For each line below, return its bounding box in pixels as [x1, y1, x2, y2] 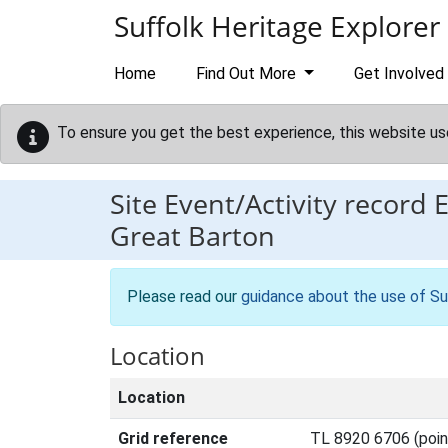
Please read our [127, 287, 241, 306]
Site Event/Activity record [110, 185, 434, 222]
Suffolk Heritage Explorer [114, 7, 440, 45]
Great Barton [110, 217, 275, 254]
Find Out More [196, 64, 300, 83]
